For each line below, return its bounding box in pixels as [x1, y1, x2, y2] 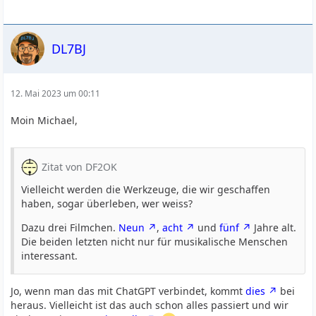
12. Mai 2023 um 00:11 [11, 87, 101, 99]
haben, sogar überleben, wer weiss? [21, 197, 193, 210]
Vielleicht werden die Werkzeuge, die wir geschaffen [21, 183, 271, 196]
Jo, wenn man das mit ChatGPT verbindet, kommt [11, 284, 246, 298]
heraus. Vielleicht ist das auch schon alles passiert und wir [11, 298, 289, 312]
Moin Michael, [11, 114, 78, 127]
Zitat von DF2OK [42, 160, 118, 174]
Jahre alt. [251, 221, 297, 234]
